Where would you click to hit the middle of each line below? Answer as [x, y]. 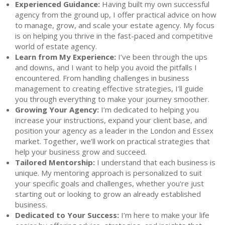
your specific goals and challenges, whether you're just [109, 183]
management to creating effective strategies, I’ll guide [109, 88]
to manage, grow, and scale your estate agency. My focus [115, 25]
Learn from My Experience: [66, 57]
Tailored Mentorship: [55, 162]
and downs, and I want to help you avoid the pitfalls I [106, 67]
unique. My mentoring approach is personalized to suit [108, 173]
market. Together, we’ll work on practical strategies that [113, 141]
